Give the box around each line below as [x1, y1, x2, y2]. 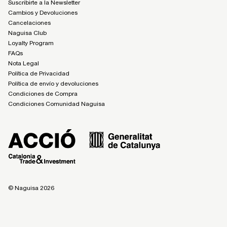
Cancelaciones [8, 19, 51, 27]
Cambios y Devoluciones [8, 9, 78, 17]
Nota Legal [8, 60, 39, 67]
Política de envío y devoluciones [8, 80, 98, 88]
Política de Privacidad [8, 70, 69, 78]
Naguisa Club [8, 29, 47, 37]
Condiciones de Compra [8, 90, 78, 98]
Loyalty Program [8, 40, 54, 47]
